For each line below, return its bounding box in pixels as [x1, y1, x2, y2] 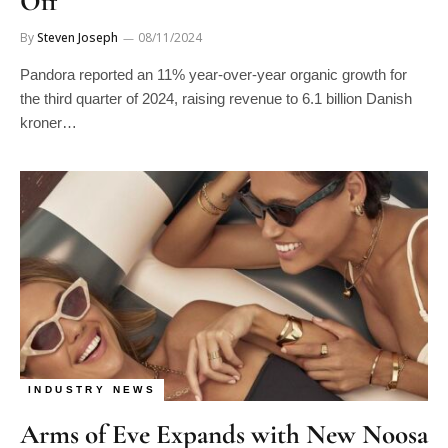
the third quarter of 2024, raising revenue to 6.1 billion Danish [20, 90, 412, 107]
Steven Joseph [37, 29, 118, 46]
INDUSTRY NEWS [28, 383, 157, 395]
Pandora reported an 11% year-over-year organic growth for [20, 66, 407, 83]
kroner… [20, 114, 77, 131]
